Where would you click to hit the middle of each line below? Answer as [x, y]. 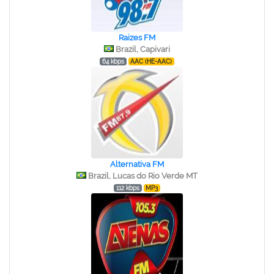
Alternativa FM [137, 164]
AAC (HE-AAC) [151, 61]
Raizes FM [137, 38]
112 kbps [128, 188]
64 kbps [113, 61]
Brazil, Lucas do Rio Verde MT [143, 176]
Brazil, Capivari [143, 49]
